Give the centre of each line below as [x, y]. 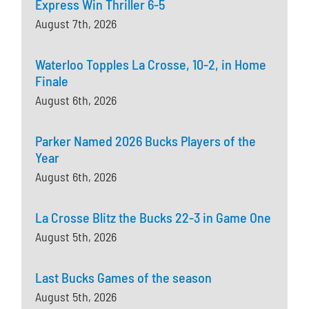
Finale [52, 81]
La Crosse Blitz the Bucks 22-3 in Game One [153, 218]
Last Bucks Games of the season [124, 278]
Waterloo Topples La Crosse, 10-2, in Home [151, 64]
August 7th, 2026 [76, 24]
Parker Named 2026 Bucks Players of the [146, 141]
